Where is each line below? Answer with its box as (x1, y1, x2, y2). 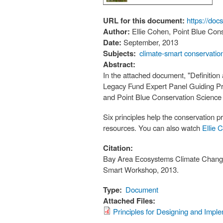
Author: (103, 26, 132, 37)
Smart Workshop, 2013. (103, 164, 179, 175)
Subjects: (103, 48, 136, 59)
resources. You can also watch (103, 122, 202, 133)
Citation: (103, 142, 135, 154)
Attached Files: (103, 195, 157, 207)
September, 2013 (123, 37, 178, 48)
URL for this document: (103, 15, 187, 26)
